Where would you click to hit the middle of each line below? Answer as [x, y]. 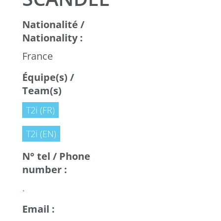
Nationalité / [53, 25]
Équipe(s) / [48, 77]
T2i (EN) [41, 134]
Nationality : [52, 38]
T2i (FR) [40, 110]
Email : [38, 209]
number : [44, 170]
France [37, 56]
